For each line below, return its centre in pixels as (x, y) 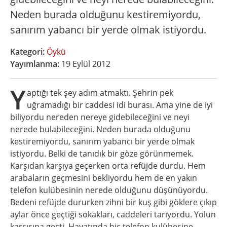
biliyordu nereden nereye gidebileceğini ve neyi (100, 117)
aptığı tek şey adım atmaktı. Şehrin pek (100, 93)
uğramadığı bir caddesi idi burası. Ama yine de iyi (120, 105)
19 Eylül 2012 (86, 64)
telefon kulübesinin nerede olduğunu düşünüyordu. (109, 190)
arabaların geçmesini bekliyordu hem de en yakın (104, 178)
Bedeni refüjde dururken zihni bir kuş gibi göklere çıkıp (113, 202)
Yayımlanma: (35, 64)
